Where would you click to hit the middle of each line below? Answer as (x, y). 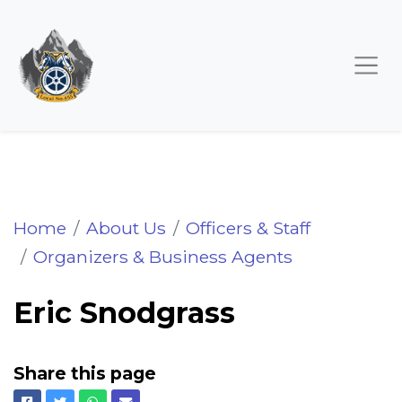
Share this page (85, 373)
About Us (126, 227)
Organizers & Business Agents (163, 256)
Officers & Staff (248, 227)
